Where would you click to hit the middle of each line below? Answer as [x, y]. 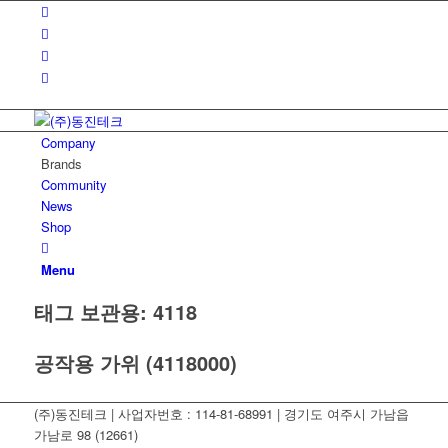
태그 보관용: [93, 311]
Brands [61, 163]
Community [73, 184]
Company [68, 142]
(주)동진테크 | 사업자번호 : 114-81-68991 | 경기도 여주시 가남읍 [221, 413]
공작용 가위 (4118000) [135, 362]
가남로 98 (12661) [85, 434]
